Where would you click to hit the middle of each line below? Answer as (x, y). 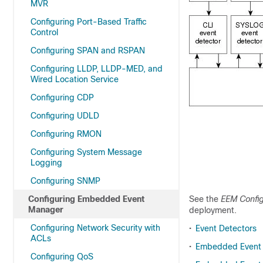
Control (44, 32)
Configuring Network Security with (95, 228)
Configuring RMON (66, 134)
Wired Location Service (75, 79)
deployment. (213, 210)
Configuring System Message (86, 152)
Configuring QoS (62, 257)
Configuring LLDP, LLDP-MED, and (97, 69)
